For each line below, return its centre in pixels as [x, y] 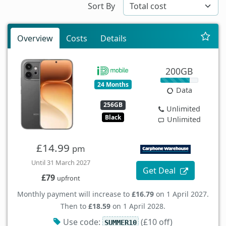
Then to [74, 206]
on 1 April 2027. [181, 194]
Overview [35, 39]
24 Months [113, 84]
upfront [68, 178]
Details [114, 39]
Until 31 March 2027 [61, 163]
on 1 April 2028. [138, 206]
